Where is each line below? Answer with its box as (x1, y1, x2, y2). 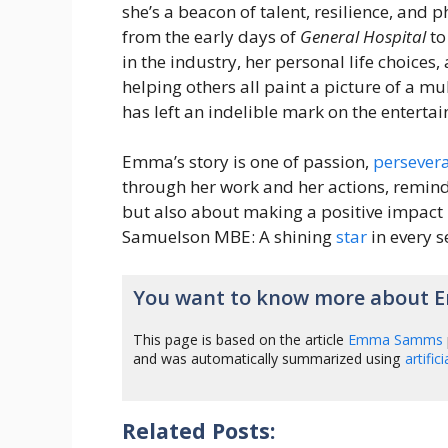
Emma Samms (348, 330, 444, 350)
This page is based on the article (133, 330, 349, 350)
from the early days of (122, 24, 300, 48)
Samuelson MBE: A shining (122, 225, 336, 249)
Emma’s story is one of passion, (122, 150, 373, 174)
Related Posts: (122, 415, 275, 445)
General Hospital (300, 24, 426, 48)
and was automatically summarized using (133, 349, 406, 369)
